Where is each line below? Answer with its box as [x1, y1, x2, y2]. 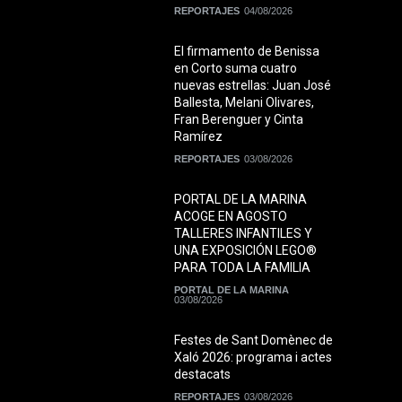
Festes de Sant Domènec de [174, 333, 333, 348]
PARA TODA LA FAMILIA [174, 260, 310, 275]
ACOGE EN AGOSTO [174, 209, 287, 224]
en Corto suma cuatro [174, 61, 297, 76]
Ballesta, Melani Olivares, [174, 95, 314, 110]
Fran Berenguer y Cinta [174, 112, 303, 127]
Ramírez [174, 129, 223, 144]
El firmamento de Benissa [174, 44, 319, 59]
